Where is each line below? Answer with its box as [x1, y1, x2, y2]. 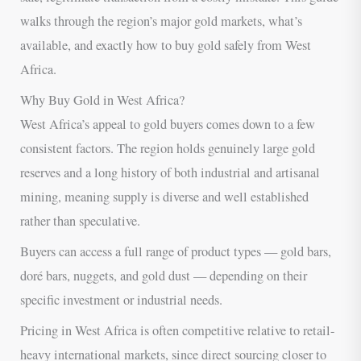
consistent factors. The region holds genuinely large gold [20, 139, 316, 158]
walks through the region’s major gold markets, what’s [20, 11, 303, 30]
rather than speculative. [20, 212, 141, 230]
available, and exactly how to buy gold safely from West [20, 35, 312, 54]
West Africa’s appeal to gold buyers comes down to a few [20, 115, 316, 134]
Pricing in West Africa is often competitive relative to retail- [20, 322, 335, 340]
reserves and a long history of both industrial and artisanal [20, 164, 321, 182]
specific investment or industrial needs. [20, 291, 223, 309]
